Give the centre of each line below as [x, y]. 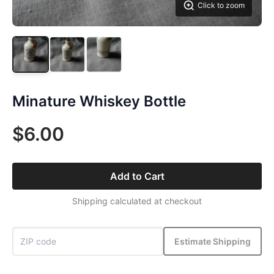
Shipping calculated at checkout [137, 201]
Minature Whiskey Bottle [99, 101]
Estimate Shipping [213, 241]
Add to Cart [137, 176]
